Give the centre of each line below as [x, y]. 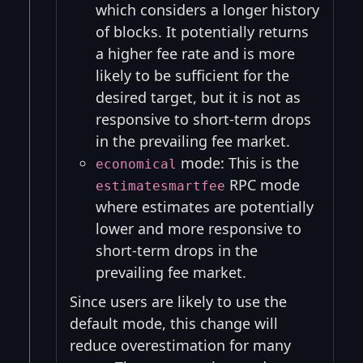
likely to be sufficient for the [192, 76]
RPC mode [263, 185]
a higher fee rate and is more [195, 54]
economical [136, 164]
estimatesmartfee [160, 186]
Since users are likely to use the [178, 302]
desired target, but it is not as [198, 98]
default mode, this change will [174, 324]
